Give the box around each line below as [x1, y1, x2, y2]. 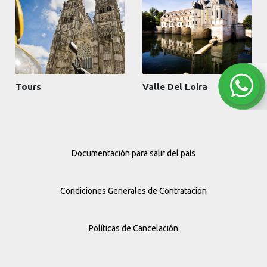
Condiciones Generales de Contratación [60, 186, 207, 196]
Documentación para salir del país [72, 148, 195, 159]
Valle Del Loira [142, 82, 207, 92]
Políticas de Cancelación [89, 223, 178, 234]
